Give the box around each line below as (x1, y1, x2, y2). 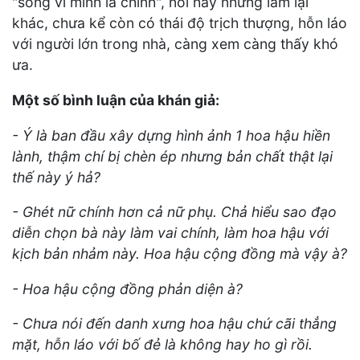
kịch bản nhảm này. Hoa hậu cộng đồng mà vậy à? (12, 245, 347, 263)
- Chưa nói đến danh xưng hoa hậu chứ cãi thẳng (12, 315, 337, 333)
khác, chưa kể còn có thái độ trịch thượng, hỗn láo (12, 14, 347, 32)
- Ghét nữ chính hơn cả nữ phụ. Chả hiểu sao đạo (12, 203, 337, 221)
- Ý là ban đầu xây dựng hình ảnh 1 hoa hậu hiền (12, 126, 330, 144)
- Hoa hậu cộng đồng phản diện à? (12, 280, 243, 297)
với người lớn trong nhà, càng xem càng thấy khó (12, 35, 338, 53)
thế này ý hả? (12, 168, 100, 186)
